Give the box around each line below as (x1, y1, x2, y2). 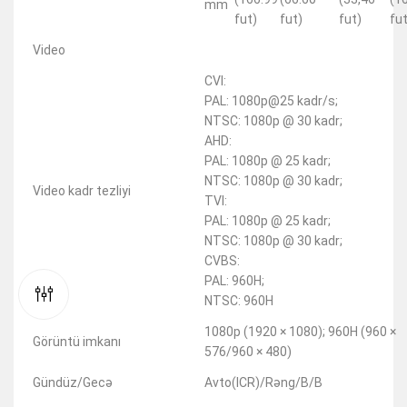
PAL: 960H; (204, 273, 264, 289)
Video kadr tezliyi (33, 184, 131, 199)
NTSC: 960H (204, 293, 273, 309)
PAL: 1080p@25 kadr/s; (204, 94, 338, 109)
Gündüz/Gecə (33, 375, 113, 391)
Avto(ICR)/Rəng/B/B (204, 375, 323, 391)
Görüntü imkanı (33, 334, 121, 350)
